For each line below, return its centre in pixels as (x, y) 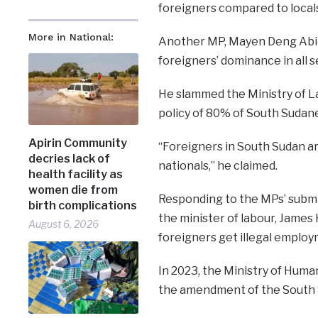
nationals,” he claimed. (218, 165)
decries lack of (70, 159)
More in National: (71, 37)
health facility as (76, 175)
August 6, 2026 (64, 224)
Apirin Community (78, 143)
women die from (73, 190)
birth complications (83, 206)
